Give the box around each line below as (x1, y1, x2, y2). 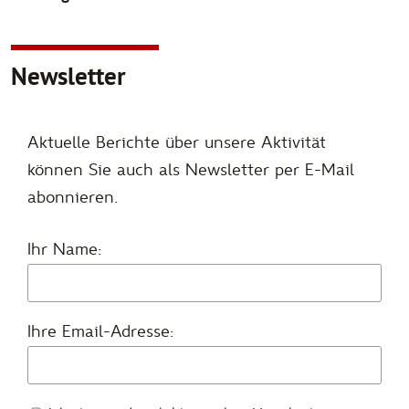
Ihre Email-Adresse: (27, 320, 173, 342)
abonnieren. (27, 186, 118, 208)
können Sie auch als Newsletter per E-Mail (27, 159, 354, 181)
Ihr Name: (27, 238, 101, 260)
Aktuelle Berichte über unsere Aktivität (27, 131, 326, 153)
